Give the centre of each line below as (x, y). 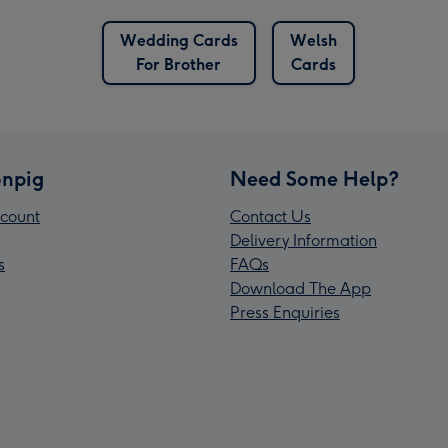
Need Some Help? (314, 179)
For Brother (178, 65)
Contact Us (270, 217)
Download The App (300, 289)
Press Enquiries (285, 313)
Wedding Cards (178, 41)
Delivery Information (303, 241)
